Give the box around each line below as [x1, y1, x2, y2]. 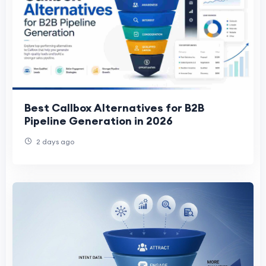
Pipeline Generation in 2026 [24, 113, 173, 128]
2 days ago [34, 137, 74, 146]
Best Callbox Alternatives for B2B [24, 100, 204, 115]
